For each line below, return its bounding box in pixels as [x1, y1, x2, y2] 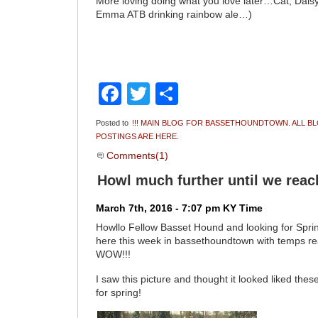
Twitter [150, 81, 218, 107]
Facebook [121, 81, 223, 107]
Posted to [96, 119, 131, 128]
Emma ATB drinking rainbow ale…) [96, 9, 253, 21]
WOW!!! [96, 249, 131, 261]
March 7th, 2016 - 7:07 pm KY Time [96, 203, 263, 214]
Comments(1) [104, 150, 169, 162]
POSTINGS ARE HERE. [96, 132, 180, 141]
